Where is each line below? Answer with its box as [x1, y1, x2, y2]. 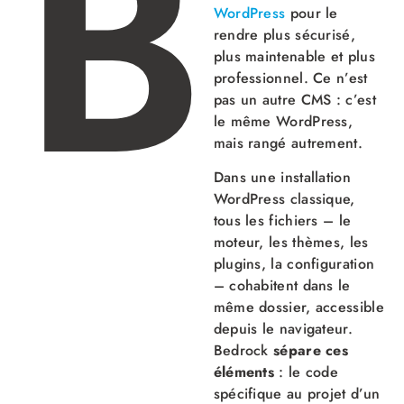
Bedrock [213, 340, 274, 362]
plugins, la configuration [213, 253, 375, 275]
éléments [213, 362, 275, 383]
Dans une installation [213, 167, 351, 188]
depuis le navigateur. [213, 318, 353, 340]
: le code [274, 362, 339, 383]
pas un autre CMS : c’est [213, 88, 376, 110]
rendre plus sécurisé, [213, 23, 355, 45]
